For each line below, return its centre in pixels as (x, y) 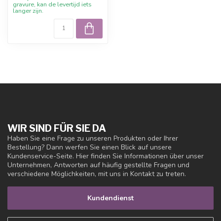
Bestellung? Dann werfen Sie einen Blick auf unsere (90, 147)
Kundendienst (110, 198)
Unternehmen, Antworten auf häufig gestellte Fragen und (98, 165)
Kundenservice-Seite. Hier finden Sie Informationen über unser (106, 156)
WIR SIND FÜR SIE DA (57, 128)
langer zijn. (28, 10)
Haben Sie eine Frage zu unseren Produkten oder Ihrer (93, 138)
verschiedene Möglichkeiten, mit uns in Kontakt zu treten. (97, 174)
